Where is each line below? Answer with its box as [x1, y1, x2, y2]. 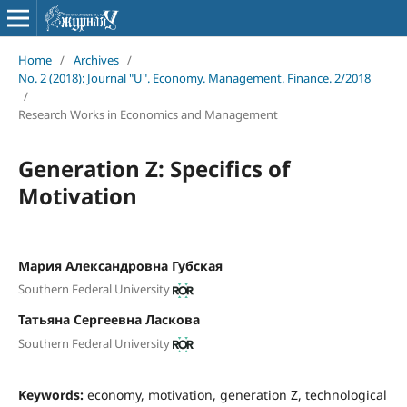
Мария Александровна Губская [17, 256, 223, 274]
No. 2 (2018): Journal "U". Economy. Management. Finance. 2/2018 [17, 69, 371, 86]
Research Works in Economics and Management [17, 105, 278, 123]
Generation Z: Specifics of [17, 153, 290, 184]
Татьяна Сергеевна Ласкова [17, 311, 200, 329]
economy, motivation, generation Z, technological [86, 385, 387, 403]
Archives [73, 51, 119, 68]
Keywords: [17, 385, 87, 403]
